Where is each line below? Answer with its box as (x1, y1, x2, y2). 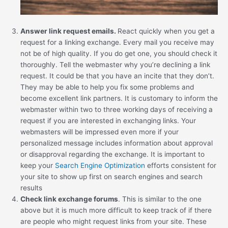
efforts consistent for (145, 161, 216, 170)
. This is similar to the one (118, 195, 202, 204)
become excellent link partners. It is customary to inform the (20, 94, 218, 103)
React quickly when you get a (118, 27, 215, 36)
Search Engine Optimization (55, 161, 145, 170)
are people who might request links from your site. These (20, 217, 207, 226)
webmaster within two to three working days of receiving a (20, 105, 213, 114)
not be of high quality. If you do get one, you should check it (20, 49, 217, 58)
